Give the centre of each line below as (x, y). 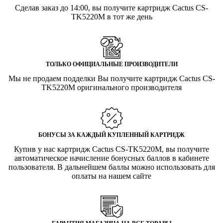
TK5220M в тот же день (111, 16)
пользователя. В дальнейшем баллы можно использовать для (111, 167)
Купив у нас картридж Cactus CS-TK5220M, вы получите (111, 149)
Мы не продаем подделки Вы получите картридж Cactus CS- (111, 78)
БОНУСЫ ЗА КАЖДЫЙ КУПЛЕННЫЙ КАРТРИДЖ (111, 135)
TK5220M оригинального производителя (111, 87)
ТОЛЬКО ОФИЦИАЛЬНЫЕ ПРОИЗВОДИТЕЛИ (111, 64)
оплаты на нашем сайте (111, 176)
